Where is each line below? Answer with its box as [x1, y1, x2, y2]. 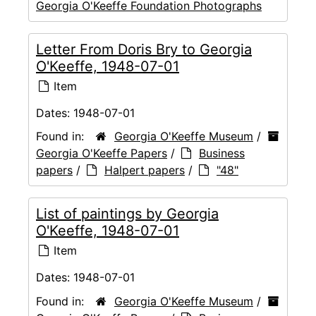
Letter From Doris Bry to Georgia [36, 41, 252, 59]
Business [199, 146, 245, 161]
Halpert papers [104, 163, 185, 178]
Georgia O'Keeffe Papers [36, 146, 167, 161]
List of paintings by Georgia [36, 205, 219, 223]
